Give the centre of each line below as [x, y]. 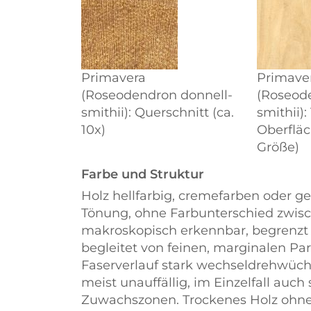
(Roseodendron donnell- [157, 95]
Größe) [278, 147]
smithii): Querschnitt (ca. [158, 112]
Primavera [114, 78]
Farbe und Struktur [143, 174]
